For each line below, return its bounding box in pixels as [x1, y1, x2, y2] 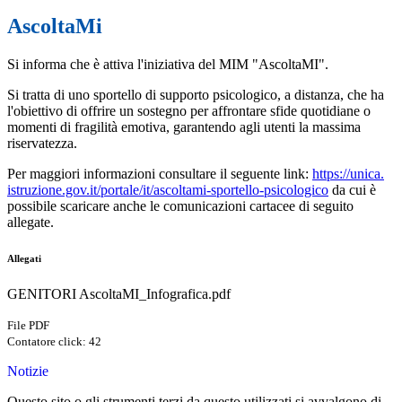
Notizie [7, 363, 48, 380]
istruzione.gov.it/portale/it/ [7, 182, 153, 198]
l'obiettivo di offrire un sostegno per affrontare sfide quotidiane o [7, 103, 371, 119]
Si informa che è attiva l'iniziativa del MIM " [7, 57, 258, 73]
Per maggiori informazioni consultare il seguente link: [7, 166, 312, 182]
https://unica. [312, 166, 384, 182]
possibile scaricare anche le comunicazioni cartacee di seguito [7, 198, 354, 214]
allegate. [7, 214, 54, 231]
